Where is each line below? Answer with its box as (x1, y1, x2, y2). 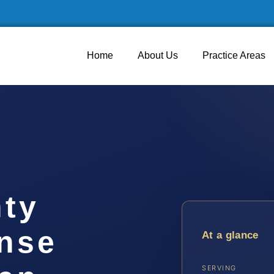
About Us (138, 50, 178, 61)
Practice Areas (202, 50, 265, 61)
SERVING (202, 263, 237, 272)
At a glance (202, 229, 259, 242)
